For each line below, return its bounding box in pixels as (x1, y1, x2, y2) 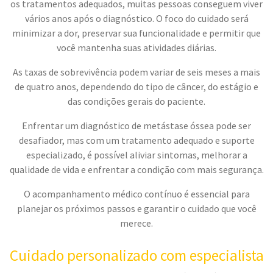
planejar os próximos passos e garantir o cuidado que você (16, 202, 257, 215)
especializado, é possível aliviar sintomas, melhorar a (26, 149, 247, 161)
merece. (120, 217, 153, 230)
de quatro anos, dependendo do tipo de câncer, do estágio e (15, 80, 258, 93)
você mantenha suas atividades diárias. (57, 41, 216, 54)
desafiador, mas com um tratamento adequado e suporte (18, 134, 255, 147)
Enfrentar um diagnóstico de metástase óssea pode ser (22, 119, 251, 132)
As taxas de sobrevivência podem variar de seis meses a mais (13, 66, 260, 79)
